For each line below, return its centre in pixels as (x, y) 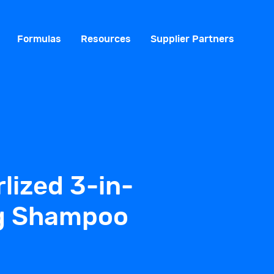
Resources (106, 39)
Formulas (39, 39)
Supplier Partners (192, 39)
